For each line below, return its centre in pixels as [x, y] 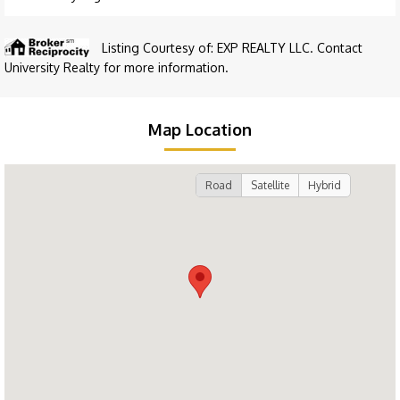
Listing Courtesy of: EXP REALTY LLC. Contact [232, 48]
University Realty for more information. [117, 68]
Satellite [270, 186]
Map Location [200, 130]
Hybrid [325, 186]
